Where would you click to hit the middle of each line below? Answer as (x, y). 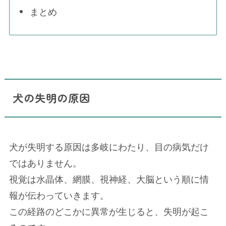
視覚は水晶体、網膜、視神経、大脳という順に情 (109, 179)
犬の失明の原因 (52, 98)
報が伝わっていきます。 (59, 195)
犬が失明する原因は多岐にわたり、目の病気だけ (109, 147)
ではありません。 (45, 163)
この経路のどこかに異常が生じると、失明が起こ (109, 212)
